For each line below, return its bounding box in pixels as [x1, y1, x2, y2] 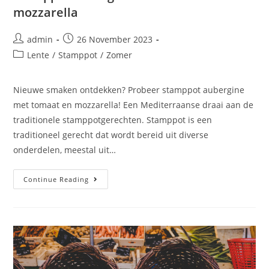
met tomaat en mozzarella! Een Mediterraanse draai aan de [13, 98, 254, 110]
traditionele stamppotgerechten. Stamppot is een [13, 113, 213, 125]
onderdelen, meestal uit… [13, 144, 116, 156]
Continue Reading [23, 174, 89, 184]
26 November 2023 [77, 33, 153, 45]
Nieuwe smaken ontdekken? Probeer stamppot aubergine [13, 83, 245, 95]
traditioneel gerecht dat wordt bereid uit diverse [13, 128, 209, 141]
